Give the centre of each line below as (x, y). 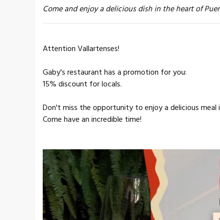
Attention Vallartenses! (81, 49)
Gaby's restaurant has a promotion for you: (115, 72)
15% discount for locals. (82, 84)
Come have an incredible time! (92, 120)
